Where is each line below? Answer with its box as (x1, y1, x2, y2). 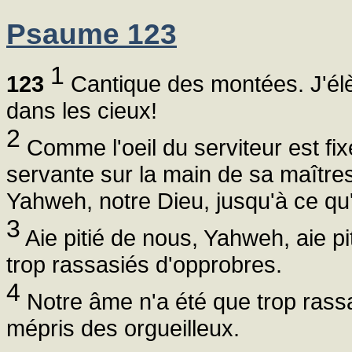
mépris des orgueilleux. (6, 314, 240, 341)
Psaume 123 (6, 18, 177, 51)
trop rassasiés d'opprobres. (6, 251, 282, 277)
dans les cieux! (6, 97, 157, 124)
